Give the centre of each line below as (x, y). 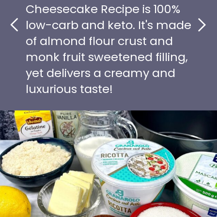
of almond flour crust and (100, 41)
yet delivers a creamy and (101, 73)
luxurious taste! (70, 89)
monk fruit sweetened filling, (107, 57)
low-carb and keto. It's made (109, 25)
